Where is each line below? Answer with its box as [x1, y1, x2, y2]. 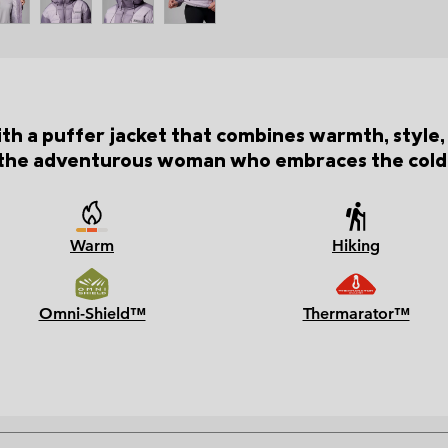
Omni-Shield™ [38, 304, 146, 324]
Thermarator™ [302, 304, 410, 324]
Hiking [332, 236, 380, 256]
